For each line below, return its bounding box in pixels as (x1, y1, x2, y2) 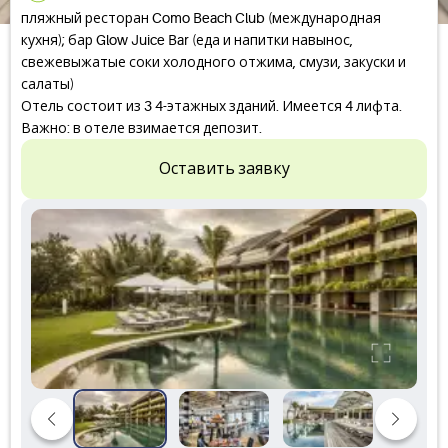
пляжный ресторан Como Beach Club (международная (21, 10, 381, 26)
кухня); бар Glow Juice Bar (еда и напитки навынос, (21, 32, 353, 48)
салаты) (21, 76, 74, 92)
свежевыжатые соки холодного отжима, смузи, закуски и (21, 54, 406, 70)
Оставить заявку (158, 160, 290, 178)
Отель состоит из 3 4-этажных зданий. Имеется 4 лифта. (21, 98, 402, 114)
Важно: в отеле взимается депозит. (21, 120, 262, 136)
